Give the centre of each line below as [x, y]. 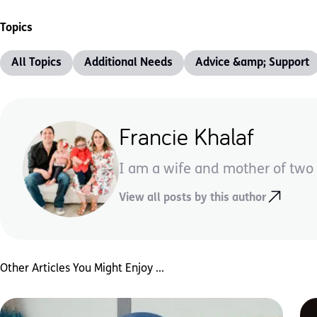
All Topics [36, 63]
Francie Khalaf [186, 136]
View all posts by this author [192, 198]
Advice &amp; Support [252, 63]
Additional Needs [128, 63]
